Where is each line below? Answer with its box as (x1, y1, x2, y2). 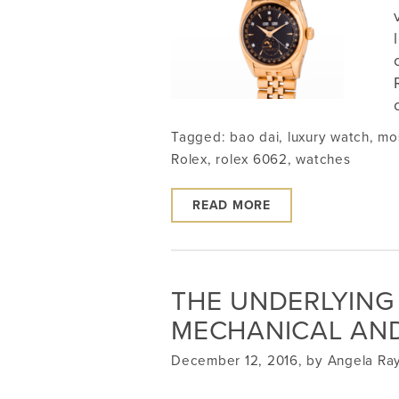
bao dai (230, 129, 280, 145)
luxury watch (287, 129, 370, 145)
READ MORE (192, 198, 271, 213)
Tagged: (171, 129, 230, 145)
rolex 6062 (216, 151, 288, 167)
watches (296, 151, 351, 167)
